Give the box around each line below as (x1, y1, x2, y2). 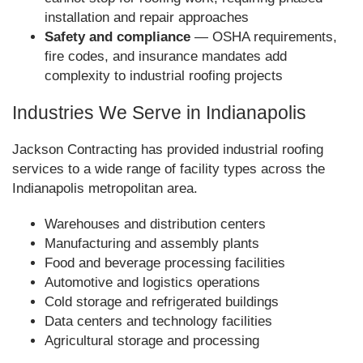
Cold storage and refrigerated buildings (45, 294, 279, 310)
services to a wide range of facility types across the (12, 161, 325, 177)
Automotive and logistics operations (45, 275, 260, 290)
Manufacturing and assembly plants (45, 236, 259, 251)
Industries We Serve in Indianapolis (12, 102, 306, 123)
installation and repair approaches (45, 10, 249, 25)
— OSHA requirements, (190, 29, 337, 45)
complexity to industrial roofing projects (45, 68, 283, 83)
